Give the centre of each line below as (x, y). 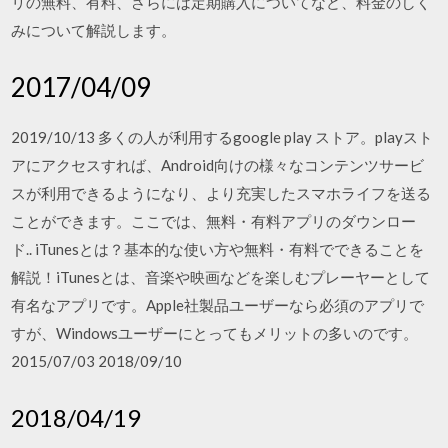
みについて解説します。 (94, 29)
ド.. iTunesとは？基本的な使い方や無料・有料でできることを (218, 249)
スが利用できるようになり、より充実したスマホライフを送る (221, 193)
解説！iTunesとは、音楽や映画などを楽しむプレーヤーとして (221, 277)
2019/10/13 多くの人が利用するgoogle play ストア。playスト (222, 137)
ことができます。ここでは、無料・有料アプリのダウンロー (214, 221)
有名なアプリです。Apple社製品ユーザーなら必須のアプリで (218, 305)
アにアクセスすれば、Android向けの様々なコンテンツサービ (218, 165)
